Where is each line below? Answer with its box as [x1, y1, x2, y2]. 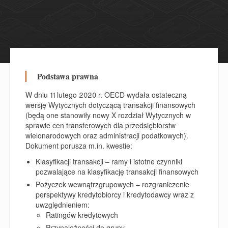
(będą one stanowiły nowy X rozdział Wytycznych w [25, 110, 191, 120]
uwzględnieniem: [36, 199, 90, 210]
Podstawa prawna [37, 70, 98, 82]
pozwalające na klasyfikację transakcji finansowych [36, 166, 198, 177]
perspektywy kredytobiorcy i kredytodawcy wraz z [36, 189, 194, 199]
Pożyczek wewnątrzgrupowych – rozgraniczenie [36, 179, 189, 189]
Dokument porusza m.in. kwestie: [25, 140, 132, 151]
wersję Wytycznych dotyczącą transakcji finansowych [25, 100, 195, 110]
